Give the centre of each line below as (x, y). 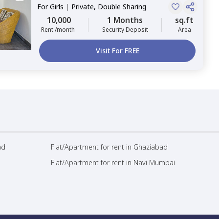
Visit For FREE (117, 51)
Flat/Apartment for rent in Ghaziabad (109, 147)
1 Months (125, 20)
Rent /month (58, 30)
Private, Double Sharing (109, 7)
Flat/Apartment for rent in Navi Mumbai (113, 163)
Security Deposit (125, 30)
